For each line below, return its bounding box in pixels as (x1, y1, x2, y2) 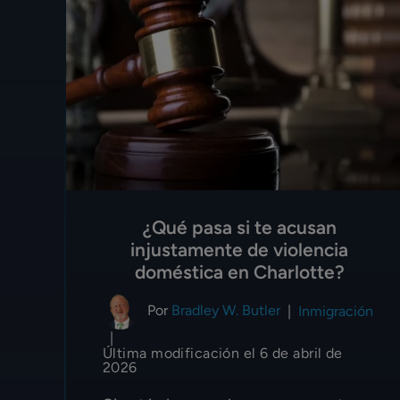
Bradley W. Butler (171, 301, 280, 319)
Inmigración (298, 303, 373, 321)
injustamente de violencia (130, 237, 349, 261)
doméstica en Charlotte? (134, 260, 345, 283)
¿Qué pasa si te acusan (142, 215, 337, 238)
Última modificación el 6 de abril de (103, 344, 343, 362)
